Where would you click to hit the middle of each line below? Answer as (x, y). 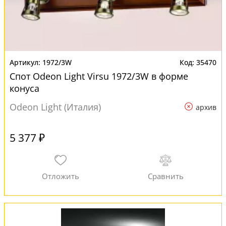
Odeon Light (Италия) (55, 107)
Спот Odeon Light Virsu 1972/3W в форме (99, 76)
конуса (24, 88)
